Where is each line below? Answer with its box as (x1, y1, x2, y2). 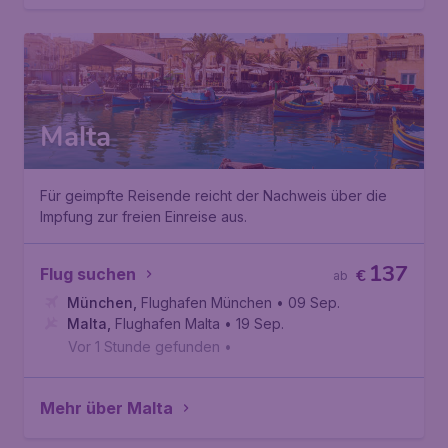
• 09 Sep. (276, 294, 340, 311)
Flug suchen (40, 264, 136, 284)
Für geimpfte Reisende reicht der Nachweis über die (40, 187, 387, 204)
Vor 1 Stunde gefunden (68, 338, 220, 355)
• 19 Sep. (224, 315, 284, 332)
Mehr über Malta (40, 398, 173, 418)
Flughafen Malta (115, 315, 220, 332)
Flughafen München (141, 294, 272, 311)
